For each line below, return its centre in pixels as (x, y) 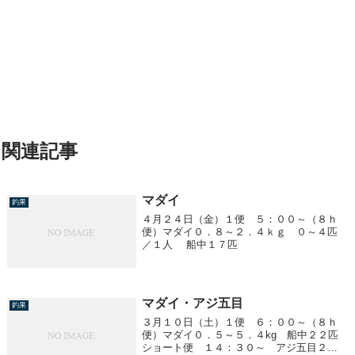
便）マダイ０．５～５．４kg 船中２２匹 (240, 335)
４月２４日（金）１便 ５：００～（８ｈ (240, 219)
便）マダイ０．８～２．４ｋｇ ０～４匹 (240, 231)
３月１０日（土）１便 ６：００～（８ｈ (240, 323)
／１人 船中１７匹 (190, 244)
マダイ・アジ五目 (193, 303)
